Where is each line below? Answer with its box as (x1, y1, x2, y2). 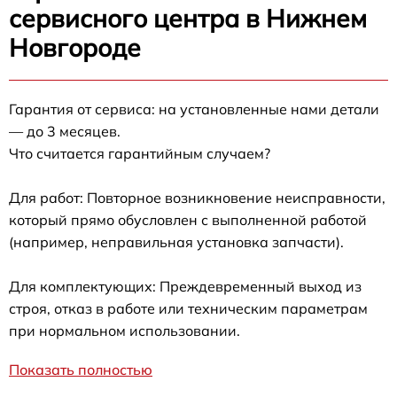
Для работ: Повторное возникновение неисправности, (9, 189, 385, 207)
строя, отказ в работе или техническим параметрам (9, 300, 368, 318)
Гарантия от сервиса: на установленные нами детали (9, 100, 379, 119)
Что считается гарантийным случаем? (9, 144, 270, 163)
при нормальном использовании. (9, 322, 240, 340)
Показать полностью (9, 361, 152, 379)
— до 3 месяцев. (9, 122, 121, 141)
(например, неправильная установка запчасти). (9, 233, 344, 252)
